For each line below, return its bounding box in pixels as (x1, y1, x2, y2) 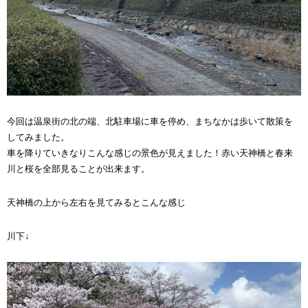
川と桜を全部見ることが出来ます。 (7, 164, 150, 174)
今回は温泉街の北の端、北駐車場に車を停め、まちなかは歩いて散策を (7, 116, 293, 126)
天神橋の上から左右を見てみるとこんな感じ (7, 197, 186, 208)
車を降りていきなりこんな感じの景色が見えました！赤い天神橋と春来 (7, 148, 293, 158)
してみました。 (7, 132, 69, 142)
